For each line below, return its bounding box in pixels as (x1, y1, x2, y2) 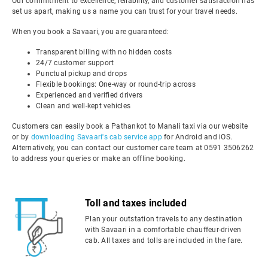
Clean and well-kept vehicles (36, 102, 130, 110)
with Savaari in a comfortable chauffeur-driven (85, 226, 242, 234)
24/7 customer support (36, 59, 114, 67)
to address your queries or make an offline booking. (12, 154, 185, 163)
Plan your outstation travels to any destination (85, 215, 242, 223)
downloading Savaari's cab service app (31, 133, 162, 141)
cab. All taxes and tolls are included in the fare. (85, 236, 243, 245)
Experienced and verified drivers (36, 91, 142, 99)
